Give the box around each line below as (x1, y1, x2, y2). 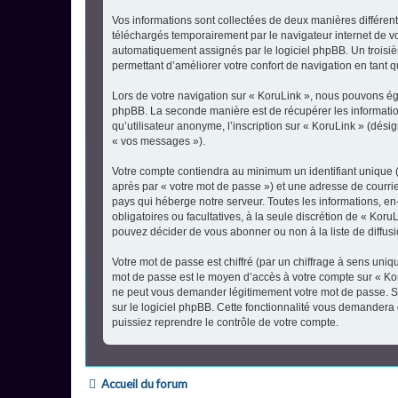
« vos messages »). (112, 134, 205, 147)
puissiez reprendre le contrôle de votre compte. (112, 315, 338, 329)
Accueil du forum (101, 376, 187, 391)
